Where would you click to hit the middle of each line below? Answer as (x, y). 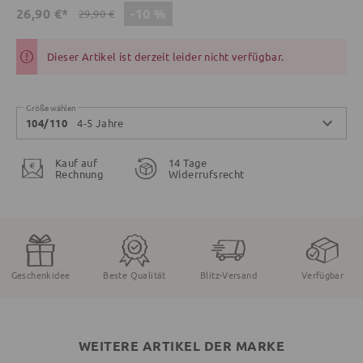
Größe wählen (51, 108)
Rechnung (80, 173)
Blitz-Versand (228, 275)
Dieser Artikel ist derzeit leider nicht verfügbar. (166, 56)
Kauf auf (77, 162)
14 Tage (188, 162)
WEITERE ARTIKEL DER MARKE (181, 345)
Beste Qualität (135, 275)
